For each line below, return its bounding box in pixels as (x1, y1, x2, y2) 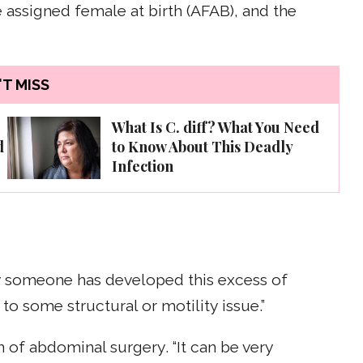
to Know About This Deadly (112, 137, 293, 157)
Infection (112, 156, 173, 177)
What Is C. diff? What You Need (112, 117, 319, 138)
